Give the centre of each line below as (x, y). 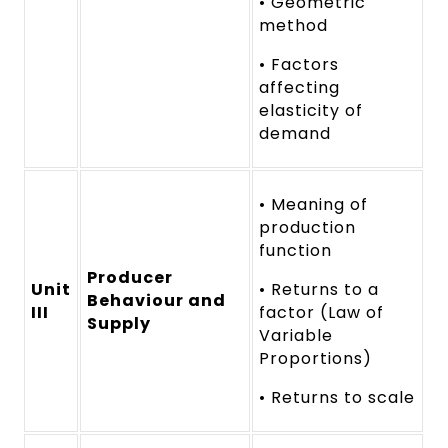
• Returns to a (319, 289)
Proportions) (315, 358)
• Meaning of (313, 204)
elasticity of (311, 110)
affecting (300, 87)
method (294, 25)
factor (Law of (321, 312)
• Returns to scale (337, 397)
